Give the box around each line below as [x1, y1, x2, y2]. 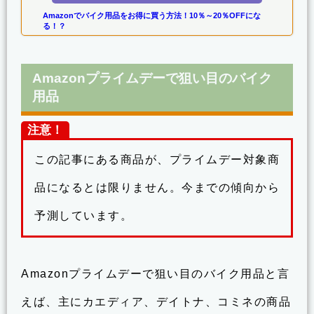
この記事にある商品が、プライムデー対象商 [34, 153, 280, 165]
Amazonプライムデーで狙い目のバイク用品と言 [21, 267, 289, 280]
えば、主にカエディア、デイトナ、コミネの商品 [21, 295, 291, 308]
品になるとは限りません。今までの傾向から [34, 181, 280, 193]
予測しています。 [34, 209, 132, 221]
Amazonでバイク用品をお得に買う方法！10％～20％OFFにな [43, 11, 261, 20]
